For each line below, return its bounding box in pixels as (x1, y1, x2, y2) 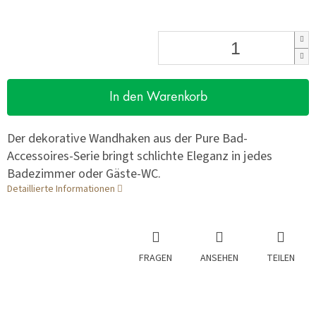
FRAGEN (139, 251, 172, 266)
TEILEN (267, 251, 295, 266)
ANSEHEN (200, 251, 238, 266)
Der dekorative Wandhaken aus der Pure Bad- (7, 129, 248, 148)
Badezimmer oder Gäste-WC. (7, 164, 161, 183)
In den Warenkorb (109, 90, 207, 105)
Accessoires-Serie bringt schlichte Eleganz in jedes (7, 147, 272, 166)
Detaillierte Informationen (7, 182, 115, 197)
